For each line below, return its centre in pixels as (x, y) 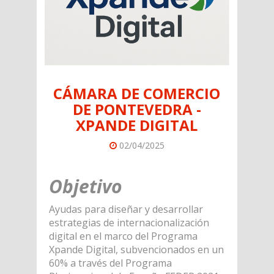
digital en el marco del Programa (123, 236)
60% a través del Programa (110, 263)
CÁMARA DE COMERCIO (137, 93)
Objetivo (85, 186)
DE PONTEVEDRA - (137, 109)
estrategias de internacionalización (129, 222)
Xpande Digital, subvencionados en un (136, 249)
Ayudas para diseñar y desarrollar (126, 209)
